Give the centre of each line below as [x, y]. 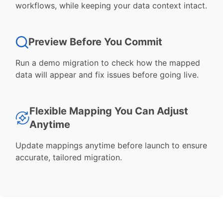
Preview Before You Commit [96, 42]
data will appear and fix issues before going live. [107, 75]
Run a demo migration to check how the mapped [108, 63]
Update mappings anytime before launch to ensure [111, 145]
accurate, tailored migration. [69, 157]
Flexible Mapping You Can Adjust [109, 111]
